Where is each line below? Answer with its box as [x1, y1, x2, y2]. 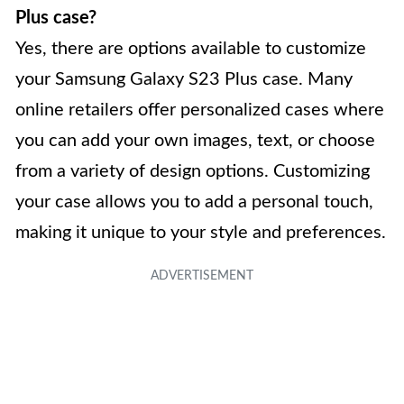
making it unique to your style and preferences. [15, 223, 386, 242]
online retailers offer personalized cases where [15, 100, 384, 119]
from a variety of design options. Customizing [15, 161, 370, 180]
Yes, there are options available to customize [15, 39, 366, 58]
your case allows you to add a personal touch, [15, 192, 373, 211]
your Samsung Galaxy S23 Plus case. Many [15, 69, 353, 88]
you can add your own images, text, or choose [15, 131, 375, 150]
